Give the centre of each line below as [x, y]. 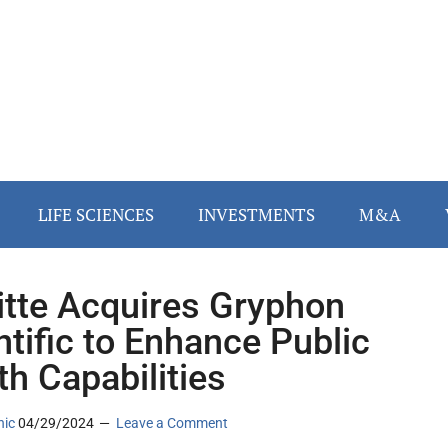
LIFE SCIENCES [96, 215]
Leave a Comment [172, 423]
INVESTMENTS [256, 215]
